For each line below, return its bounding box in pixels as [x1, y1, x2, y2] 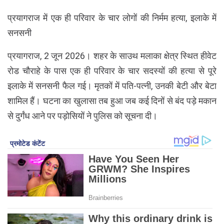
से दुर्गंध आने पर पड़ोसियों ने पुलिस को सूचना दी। [7, 110, 157, 121]
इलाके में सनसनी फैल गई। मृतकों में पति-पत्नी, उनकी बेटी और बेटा [7, 80, 216, 91]
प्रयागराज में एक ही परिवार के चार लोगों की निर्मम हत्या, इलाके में [7, 12, 216, 23]
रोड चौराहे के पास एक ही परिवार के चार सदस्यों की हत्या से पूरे [7, 65, 216, 76]
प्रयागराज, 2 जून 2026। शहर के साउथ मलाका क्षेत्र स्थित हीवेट [7, 50, 216, 61]
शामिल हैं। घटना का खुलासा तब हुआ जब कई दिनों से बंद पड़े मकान [7, 95, 216, 106]
